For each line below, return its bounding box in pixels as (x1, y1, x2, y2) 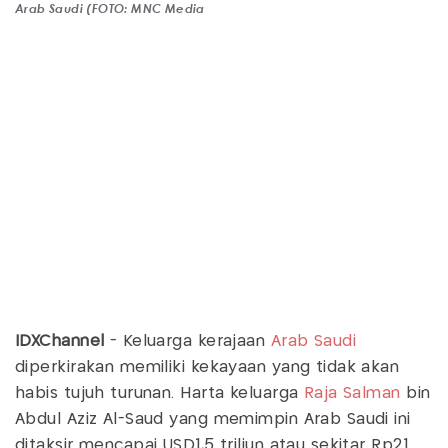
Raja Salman (303, 385, 401, 401)
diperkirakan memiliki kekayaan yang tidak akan (15, 359, 400, 375)
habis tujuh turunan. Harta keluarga (15, 385, 304, 401)
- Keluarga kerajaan (104, 333, 271, 349)
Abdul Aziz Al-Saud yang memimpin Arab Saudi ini (15, 411, 411, 427)
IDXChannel (15, 333, 105, 349)
